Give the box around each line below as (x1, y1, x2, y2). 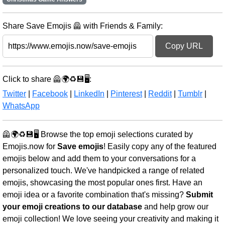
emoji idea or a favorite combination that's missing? (3, 190, 186, 199)
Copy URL (165, 42, 203, 51)
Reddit (148, 89, 172, 98)
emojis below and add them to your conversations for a (3, 154, 196, 163)
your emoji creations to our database (3, 202, 142, 211)
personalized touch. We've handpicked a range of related (3, 166, 204, 175)
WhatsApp (3, 101, 40, 110)
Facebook (32, 89, 68, 98)
